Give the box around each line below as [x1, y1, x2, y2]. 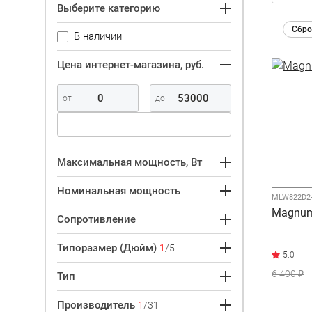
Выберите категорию [57, 1, 160, 15]
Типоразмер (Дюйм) [57, 241, 159, 254]
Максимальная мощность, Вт [57, 155, 202, 169]
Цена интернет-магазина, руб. [57, 58, 204, 71]
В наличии [74, 30, 122, 42]
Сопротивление [57, 212, 136, 226]
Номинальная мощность [57, 184, 180, 197]
